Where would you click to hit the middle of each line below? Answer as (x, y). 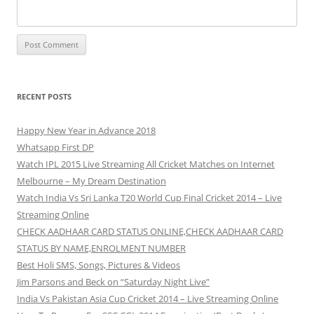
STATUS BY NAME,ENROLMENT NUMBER (101, 248)
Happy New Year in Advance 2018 (86, 130)
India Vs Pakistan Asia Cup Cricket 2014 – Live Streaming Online (148, 298)
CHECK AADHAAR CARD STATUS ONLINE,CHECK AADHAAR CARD (150, 231)
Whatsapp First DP (55, 147)
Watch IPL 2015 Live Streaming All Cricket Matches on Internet (146, 164)
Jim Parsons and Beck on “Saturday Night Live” (113, 281)
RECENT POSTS (44, 96)
